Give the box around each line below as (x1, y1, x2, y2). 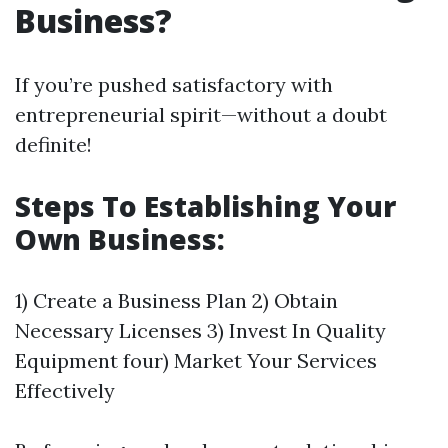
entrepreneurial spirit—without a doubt (15, 102, 387, 127)
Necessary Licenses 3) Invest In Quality (15, 318, 386, 343)
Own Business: (15, 220, 225, 258)
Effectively (15, 378, 115, 403)
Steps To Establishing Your (15, 187, 396, 225)
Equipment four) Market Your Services (15, 348, 377, 373)
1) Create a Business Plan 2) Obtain (15, 288, 338, 313)
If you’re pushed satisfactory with (15, 72, 333, 97)
